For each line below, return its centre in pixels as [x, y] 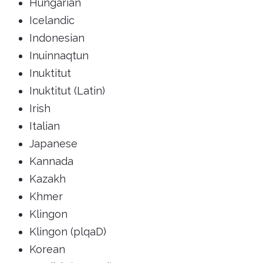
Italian [45, 126]
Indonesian [57, 38]
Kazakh [48, 179]
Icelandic [52, 21]
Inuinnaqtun [59, 56]
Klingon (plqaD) [68, 232]
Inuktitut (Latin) [67, 91]
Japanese [53, 144]
